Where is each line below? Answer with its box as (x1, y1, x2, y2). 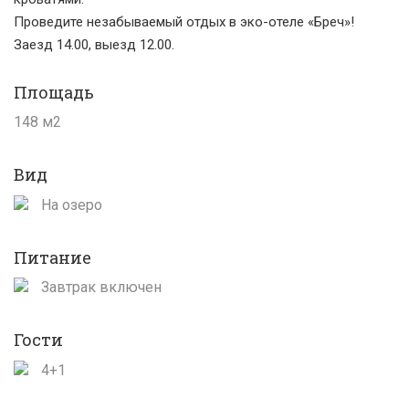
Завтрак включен (37, 278, 162, 297)
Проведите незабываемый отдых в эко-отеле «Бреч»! (14, 13, 354, 30)
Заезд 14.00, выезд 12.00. (14, 36, 174, 53)
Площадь (14, 80, 94, 103)
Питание (14, 246, 91, 268)
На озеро (37, 195, 102, 214)
